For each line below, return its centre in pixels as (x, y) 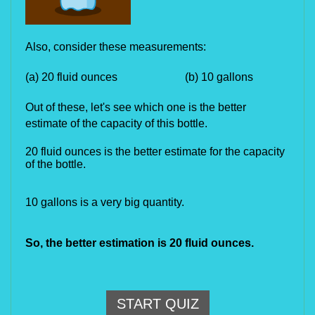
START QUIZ (157, 304)
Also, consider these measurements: (117, 47)
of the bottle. (56, 164)
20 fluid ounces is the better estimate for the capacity (155, 152)
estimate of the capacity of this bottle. (116, 123)
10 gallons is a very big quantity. (105, 202)
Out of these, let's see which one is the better (136, 107)
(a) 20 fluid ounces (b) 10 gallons (139, 77)
